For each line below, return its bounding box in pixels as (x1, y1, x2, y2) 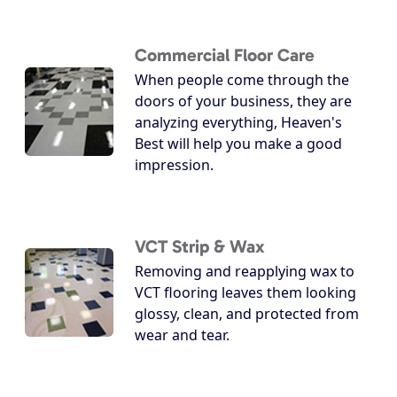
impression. (135, 155, 214, 175)
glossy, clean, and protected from (135, 304, 359, 324)
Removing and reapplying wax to (135, 261, 354, 282)
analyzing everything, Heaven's (135, 113, 342, 133)
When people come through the (135, 70, 349, 90)
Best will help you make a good (135, 134, 342, 154)
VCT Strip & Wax (135, 236, 265, 258)
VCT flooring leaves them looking (135, 283, 356, 303)
